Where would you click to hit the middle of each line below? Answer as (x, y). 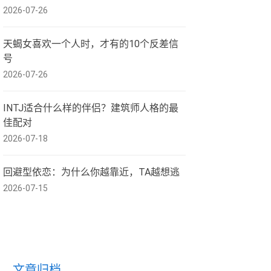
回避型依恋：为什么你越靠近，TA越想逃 (91, 172)
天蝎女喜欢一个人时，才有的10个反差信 (91, 44)
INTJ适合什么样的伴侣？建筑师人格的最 (91, 108)
